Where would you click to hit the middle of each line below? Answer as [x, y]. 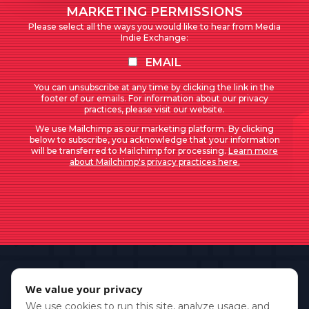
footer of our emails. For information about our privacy [154, 98]
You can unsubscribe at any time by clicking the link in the [154, 87]
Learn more [253, 151]
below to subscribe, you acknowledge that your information [154, 140]
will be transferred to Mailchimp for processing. [130, 151]
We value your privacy [84, 289]
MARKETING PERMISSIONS [154, 12]
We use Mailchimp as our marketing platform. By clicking [154, 129]
